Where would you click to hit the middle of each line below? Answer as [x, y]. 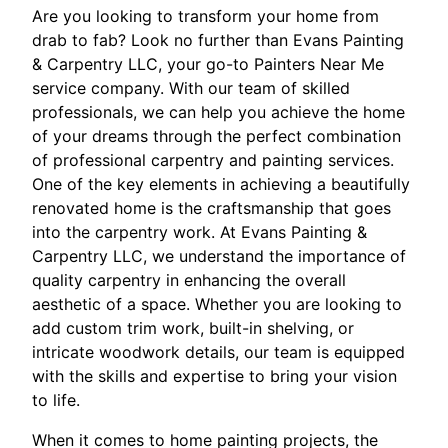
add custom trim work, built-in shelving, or [193, 327]
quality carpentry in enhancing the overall [189, 279]
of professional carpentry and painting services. [213, 159]
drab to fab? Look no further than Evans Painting [218, 39]
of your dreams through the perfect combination [216, 135]
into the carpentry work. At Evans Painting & [199, 231]
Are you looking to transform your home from [205, 15]
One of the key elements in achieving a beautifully [221, 183]
